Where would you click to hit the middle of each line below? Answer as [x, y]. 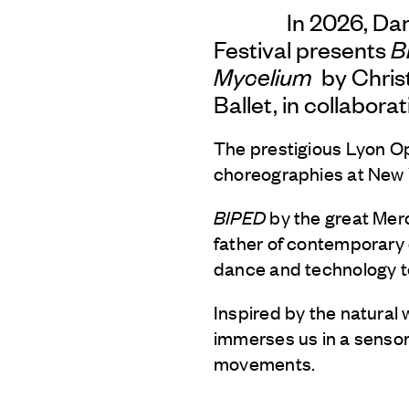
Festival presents [302, 48]
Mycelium [263, 75]
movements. [265, 362]
